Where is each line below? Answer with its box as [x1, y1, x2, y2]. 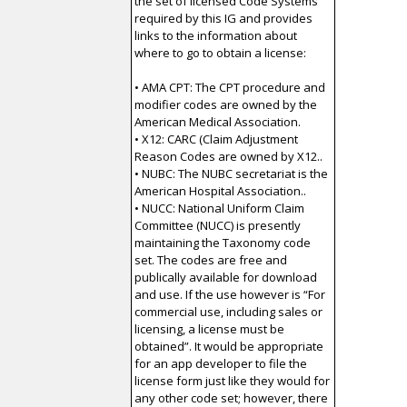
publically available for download [134, 269, 318, 286]
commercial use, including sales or [134, 303, 323, 321]
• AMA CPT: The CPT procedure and [134, 79, 326, 96]
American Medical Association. [134, 114, 302, 131]
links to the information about [134, 27, 298, 45]
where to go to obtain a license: [134, 45, 307, 62]
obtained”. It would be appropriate [134, 338, 324, 355]
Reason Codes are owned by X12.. [134, 148, 323, 165]
